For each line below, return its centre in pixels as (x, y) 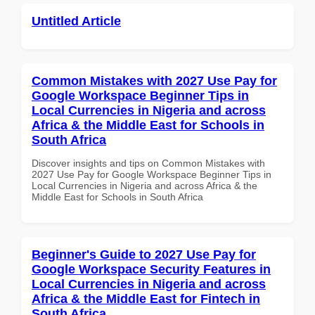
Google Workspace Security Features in (151, 269)
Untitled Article (76, 21)
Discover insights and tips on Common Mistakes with (148, 163)
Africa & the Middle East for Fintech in (146, 298)
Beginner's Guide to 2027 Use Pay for (144, 254)
